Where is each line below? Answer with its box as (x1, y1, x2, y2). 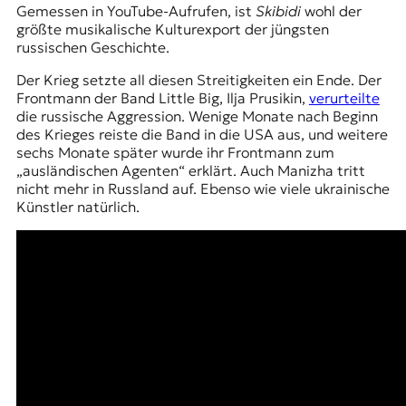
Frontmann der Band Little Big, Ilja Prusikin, (15, 88, 309, 107)
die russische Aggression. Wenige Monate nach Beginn (15, 106, 378, 125)
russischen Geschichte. (15, 37, 177, 56)
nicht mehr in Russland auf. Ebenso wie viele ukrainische (15, 179, 390, 198)
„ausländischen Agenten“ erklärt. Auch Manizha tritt (15, 160, 365, 179)
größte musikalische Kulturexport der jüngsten (15, 19, 329, 38)
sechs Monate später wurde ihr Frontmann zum (15, 142, 334, 161)
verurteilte (308, 88, 380, 107)
